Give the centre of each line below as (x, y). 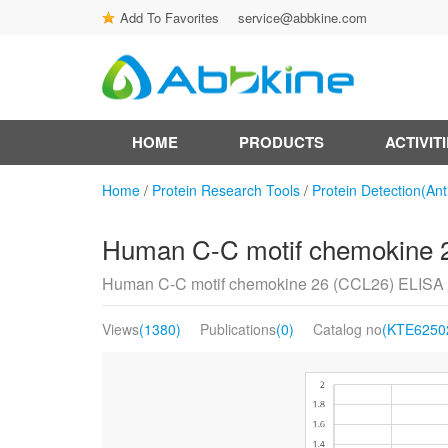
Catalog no (347, 329)
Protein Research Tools (226, 190)
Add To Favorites (169, 17)
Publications (238, 329)
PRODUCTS (281, 142)
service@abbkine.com (302, 17)
